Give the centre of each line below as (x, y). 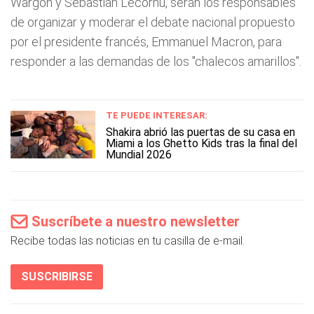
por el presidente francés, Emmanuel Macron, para (146, 42)
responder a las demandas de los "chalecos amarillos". (156, 61)
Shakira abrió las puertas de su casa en (200, 132)
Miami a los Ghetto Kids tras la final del (202, 143)
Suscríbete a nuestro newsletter (136, 221)
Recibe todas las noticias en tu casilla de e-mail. (128, 241)
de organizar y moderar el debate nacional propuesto (153, 22)
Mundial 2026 (139, 155)
